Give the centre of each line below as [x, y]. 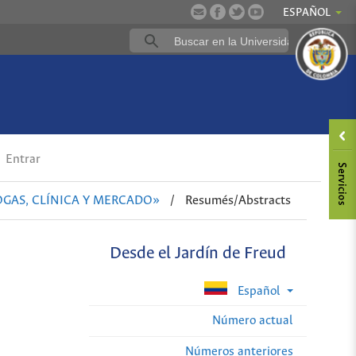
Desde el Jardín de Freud [198, 254]
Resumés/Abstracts [238, 200]
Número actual [253, 320]
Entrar [22, 160]
